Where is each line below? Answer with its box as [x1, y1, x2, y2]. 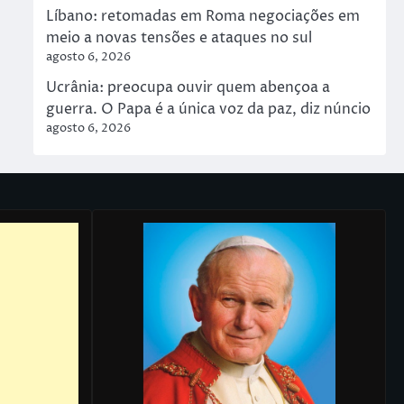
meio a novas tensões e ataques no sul [45, 28, 312, 49]
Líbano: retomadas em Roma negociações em [45, 6, 360, 27]
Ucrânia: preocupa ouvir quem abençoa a [45, 78, 330, 98]
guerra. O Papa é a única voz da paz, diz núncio [45, 99, 371, 120]
